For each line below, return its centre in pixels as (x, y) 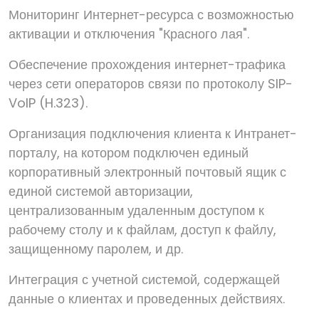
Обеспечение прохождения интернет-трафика (147, 64)
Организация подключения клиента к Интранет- (153, 134)
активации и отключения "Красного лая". (129, 34)
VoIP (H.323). (48, 103)
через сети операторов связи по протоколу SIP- (151, 84)
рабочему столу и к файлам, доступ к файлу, (142, 230)
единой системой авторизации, (101, 191)
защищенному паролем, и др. (96, 249)
